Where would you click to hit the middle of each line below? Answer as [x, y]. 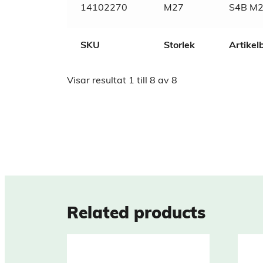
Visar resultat [98, 81]
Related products [136, 215]
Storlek [179, 45]
